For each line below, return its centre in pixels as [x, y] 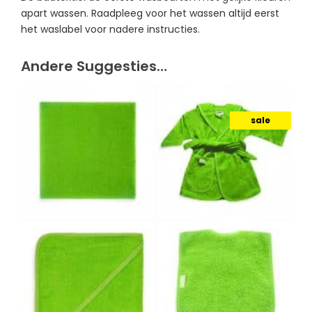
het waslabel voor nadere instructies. [110, 29]
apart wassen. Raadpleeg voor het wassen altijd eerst [150, 13]
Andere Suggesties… [94, 66]
